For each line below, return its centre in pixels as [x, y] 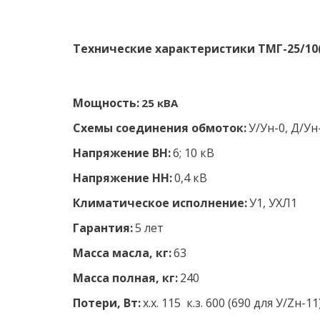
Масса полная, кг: [126, 278]
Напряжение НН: [124, 178]
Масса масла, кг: [122, 253]
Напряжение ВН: [121, 153]
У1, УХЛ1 [275, 203]
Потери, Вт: [106, 303]
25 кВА [159, 103]
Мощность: [106, 103]
